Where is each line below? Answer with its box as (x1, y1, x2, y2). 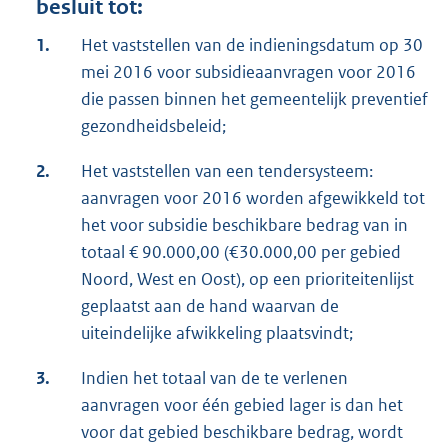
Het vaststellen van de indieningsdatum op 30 (81, 34, 423, 57)
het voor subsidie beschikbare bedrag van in (81, 214, 408, 237)
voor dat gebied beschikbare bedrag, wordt (81, 421, 403, 444)
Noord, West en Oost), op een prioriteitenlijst (81, 268, 414, 291)
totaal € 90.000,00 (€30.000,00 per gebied (81, 241, 401, 264)
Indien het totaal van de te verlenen (81, 367, 348, 390)
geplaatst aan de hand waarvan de (81, 295, 339, 318)
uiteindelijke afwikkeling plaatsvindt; (81, 322, 353, 345)
